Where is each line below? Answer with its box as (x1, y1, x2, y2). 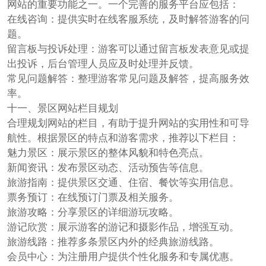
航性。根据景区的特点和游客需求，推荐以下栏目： (7, 130, 239, 145)
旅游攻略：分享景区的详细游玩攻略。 (7, 204, 179, 219)
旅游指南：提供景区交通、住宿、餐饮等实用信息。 (7, 175, 239, 189)
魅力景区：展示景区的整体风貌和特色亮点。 (7, 145, 209, 160)
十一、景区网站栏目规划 (7, 100, 118, 115)
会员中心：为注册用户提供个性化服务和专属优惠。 (7, 249, 239, 264)
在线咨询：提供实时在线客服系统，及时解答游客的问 (7, 11, 249, 26)
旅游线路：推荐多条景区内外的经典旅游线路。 (7, 234, 219, 249)
